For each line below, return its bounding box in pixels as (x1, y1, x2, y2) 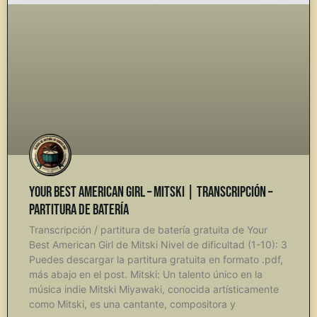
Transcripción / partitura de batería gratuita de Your (29, 223, 267, 236)
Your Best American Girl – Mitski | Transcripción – (29, 183, 272, 201)
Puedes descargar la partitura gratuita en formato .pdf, (29, 253, 283, 265)
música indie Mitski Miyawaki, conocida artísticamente (29, 282, 279, 295)
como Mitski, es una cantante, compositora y (29, 297, 236, 310)
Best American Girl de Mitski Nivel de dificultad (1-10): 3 (29, 238, 287, 250)
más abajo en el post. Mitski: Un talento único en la (29, 267, 263, 280)
